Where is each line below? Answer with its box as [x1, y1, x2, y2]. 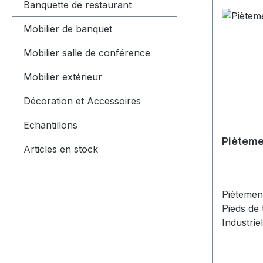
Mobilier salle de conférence [23, 46, 150, 59]
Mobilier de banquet [23, 22, 112, 35]
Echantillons [23, 119, 77, 131]
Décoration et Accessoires [23, 95, 141, 107]
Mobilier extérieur [23, 70, 102, 83]
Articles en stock [23, 143, 98, 155]
